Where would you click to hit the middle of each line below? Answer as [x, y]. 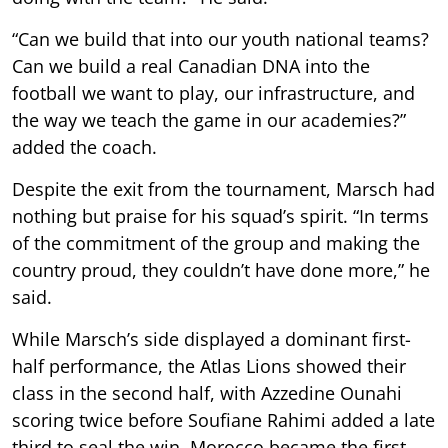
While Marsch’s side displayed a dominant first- [211, 338]
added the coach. [84, 146]
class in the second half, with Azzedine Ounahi [207, 392]
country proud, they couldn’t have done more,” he [221, 269]
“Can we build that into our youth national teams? [220, 38]
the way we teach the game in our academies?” [209, 119]
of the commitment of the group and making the [216, 242]
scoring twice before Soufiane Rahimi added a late [223, 419]
